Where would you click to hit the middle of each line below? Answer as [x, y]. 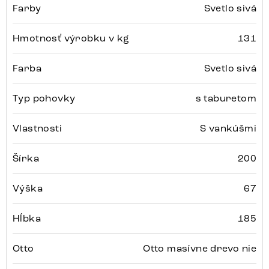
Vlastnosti [37, 128]
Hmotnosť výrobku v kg [71, 38]
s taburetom [226, 98]
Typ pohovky [44, 98]
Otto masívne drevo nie [200, 249]
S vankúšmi [228, 128]
